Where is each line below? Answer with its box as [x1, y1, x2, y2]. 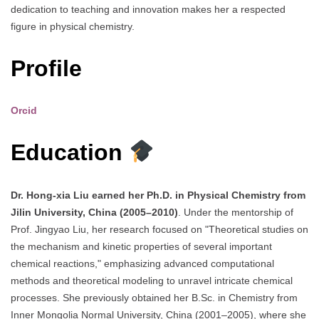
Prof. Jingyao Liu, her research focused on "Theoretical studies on [11, 223, 308, 235]
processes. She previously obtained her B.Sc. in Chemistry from [11, 291, 298, 303]
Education [11, 139, 129, 165]
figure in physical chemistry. [11, 21, 135, 33]
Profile [11, 55, 82, 81]
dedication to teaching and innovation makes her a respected [11, 4, 286, 16]
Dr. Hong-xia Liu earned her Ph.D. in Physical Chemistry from [11, 189, 305, 201]
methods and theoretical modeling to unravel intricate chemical [11, 274, 293, 286]
